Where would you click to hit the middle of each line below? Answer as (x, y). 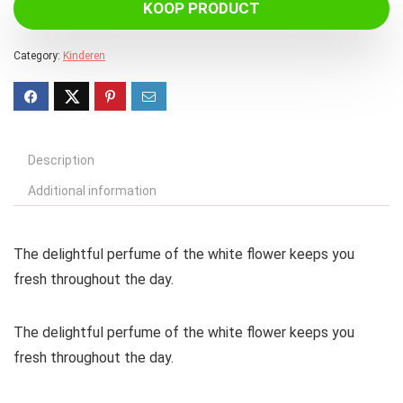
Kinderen (84, 56)
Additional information (92, 191)
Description (61, 161)
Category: (38, 56)
